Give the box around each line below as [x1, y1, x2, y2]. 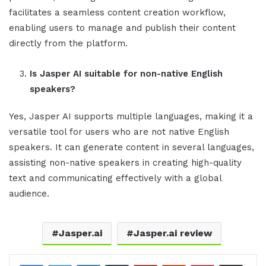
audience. [9, 188, 49, 199]
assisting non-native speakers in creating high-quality [9, 157, 242, 169]
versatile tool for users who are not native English [9, 126, 229, 138]
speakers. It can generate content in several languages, [9, 142, 254, 153]
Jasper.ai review [133, 227, 212, 239]
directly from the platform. [9, 38, 128, 49]
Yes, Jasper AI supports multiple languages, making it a [9, 111, 253, 122]
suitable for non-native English [84, 68, 223, 80]
